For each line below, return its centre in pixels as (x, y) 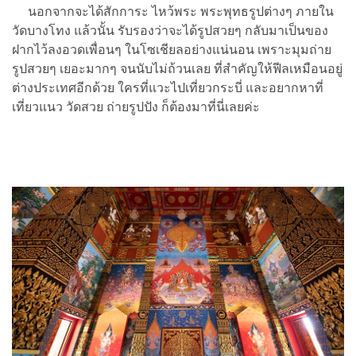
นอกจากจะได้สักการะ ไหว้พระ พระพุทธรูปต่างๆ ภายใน (173, 12)
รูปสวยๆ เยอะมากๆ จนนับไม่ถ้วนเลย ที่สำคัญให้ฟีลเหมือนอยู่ (177, 69)
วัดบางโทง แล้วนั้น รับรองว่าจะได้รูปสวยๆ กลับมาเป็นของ (170, 31)
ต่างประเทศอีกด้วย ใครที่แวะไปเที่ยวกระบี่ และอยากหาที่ (168, 88)
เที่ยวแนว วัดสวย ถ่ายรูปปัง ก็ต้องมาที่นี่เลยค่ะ (136, 107)
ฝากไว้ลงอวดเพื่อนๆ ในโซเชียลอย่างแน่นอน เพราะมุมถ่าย (172, 50)
